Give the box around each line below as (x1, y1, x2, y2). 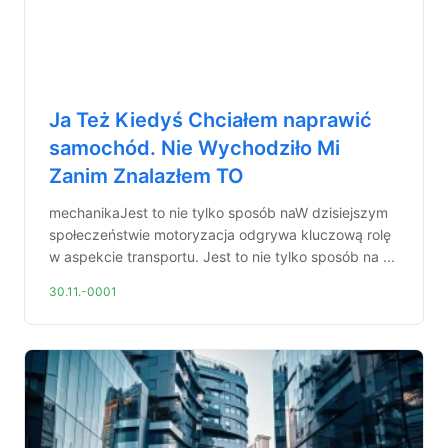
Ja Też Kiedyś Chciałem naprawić (49, 108, 372, 132)
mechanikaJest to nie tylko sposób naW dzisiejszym (49, 204, 388, 221)
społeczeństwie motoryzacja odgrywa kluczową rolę (49, 226, 391, 243)
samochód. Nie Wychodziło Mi (49, 136, 340, 160)
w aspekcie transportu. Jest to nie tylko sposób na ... (49, 248, 395, 265)
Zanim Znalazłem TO (49, 164, 244, 188)
